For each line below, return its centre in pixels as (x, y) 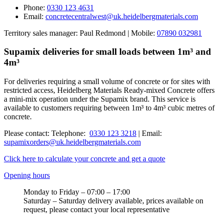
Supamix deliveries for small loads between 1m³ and (108, 52)
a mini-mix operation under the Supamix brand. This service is (100, 99)
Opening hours (27, 175)
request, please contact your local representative (97, 210)
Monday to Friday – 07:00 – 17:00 (77, 192)
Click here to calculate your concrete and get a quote (85, 159)
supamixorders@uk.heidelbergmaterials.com (72, 142)
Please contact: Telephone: (47, 133)
